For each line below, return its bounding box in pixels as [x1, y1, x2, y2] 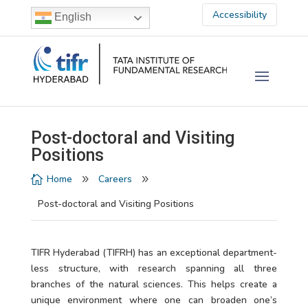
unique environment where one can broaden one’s [30, 294, 278, 307]
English [51, 11, 91, 23]
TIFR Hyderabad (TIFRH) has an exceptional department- [30, 246, 278, 259]
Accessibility [212, 8, 267, 22]
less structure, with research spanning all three [30, 262, 278, 275]
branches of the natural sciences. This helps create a [30, 278, 278, 291]
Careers [98, 173, 132, 186]
